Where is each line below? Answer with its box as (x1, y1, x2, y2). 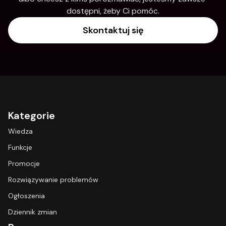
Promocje (8, 159, 40, 168)
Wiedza (8, 127, 33, 136)
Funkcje (8, 143, 32, 152)
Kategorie (8, 109, 55, 122)
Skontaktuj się (82, 24, 144, 36)
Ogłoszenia (8, 191, 45, 200)
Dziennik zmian (8, 207, 57, 216)
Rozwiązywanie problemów (8, 175, 98, 184)
